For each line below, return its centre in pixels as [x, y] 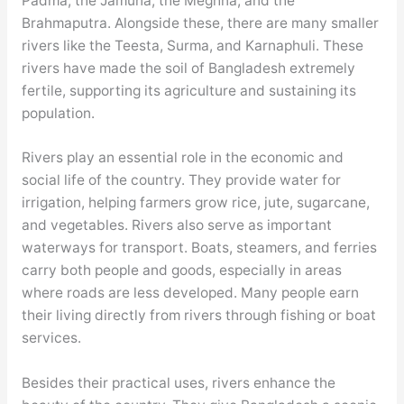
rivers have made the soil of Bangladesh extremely [188, 68]
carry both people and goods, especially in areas [181, 271]
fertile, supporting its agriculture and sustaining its [188, 90]
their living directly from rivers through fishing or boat [198, 316]
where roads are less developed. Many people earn [190, 293]
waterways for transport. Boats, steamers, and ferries [199, 248]
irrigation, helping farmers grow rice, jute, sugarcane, [195, 203]
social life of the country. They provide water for [181, 180]
